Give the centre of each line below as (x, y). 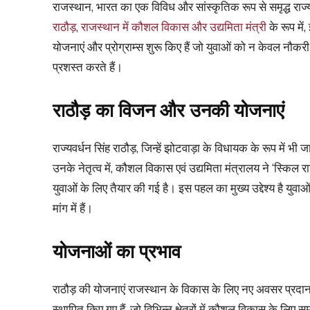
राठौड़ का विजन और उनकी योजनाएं (168, 110)
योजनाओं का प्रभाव (117, 252)
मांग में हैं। (73, 208)
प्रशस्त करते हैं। (88, 66)
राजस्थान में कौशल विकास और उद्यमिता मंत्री (174, 26)
